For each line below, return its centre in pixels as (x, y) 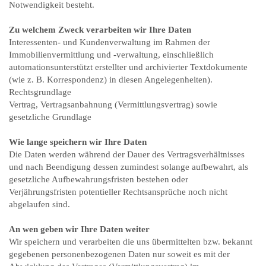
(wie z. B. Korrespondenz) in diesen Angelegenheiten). (111, 80)
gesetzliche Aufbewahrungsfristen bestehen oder (99, 179)
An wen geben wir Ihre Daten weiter (79, 229)
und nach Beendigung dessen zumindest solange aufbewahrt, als (129, 167)
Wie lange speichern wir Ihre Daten (78, 142)
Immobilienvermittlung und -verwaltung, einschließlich (111, 55)
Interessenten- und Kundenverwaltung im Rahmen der (110, 42)
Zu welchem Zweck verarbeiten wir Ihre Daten (100, 30)
